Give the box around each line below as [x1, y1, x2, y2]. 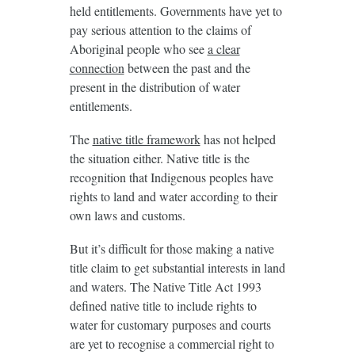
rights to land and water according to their [69, 187, 277, 204]
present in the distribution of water [69, 78, 240, 95]
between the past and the [124, 59, 250, 76]
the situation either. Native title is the [69, 149, 250, 166]
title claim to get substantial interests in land [69, 258, 285, 276]
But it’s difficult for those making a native [69, 239, 274, 257]
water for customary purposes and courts [69, 315, 271, 333]
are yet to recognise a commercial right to [69, 334, 274, 352]
